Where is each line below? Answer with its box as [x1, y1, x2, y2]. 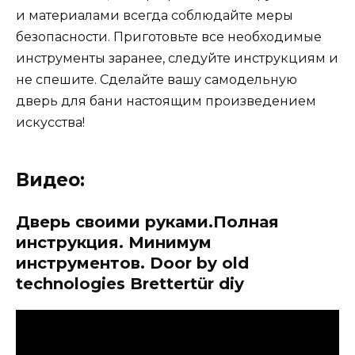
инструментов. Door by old [16, 253, 249, 273]
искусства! [16, 114, 85, 130]
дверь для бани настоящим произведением [16, 93, 316, 109]
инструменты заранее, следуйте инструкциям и [16, 50, 338, 66]
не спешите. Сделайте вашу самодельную [16, 71, 297, 87]
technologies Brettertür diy [16, 273, 244, 293]
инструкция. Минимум [16, 232, 212, 252]
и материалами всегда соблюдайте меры [16, 7, 293, 23]
